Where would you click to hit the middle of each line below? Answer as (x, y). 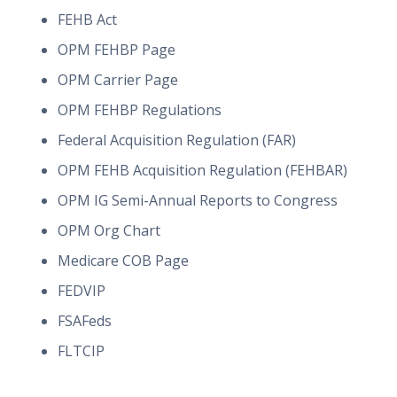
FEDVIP (82, 291)
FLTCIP (81, 351)
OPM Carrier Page (118, 80)
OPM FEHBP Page (117, 50)
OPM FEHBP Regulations (140, 110)
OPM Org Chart (109, 230)
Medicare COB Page (123, 261)
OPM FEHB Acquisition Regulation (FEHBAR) (202, 170)
